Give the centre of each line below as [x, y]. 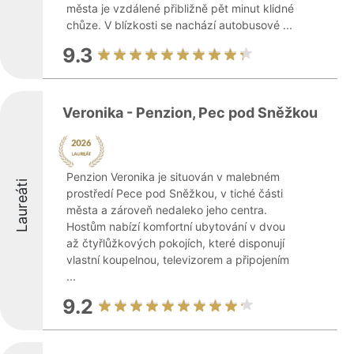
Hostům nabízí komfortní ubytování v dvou [176, 226]
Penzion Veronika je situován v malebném [173, 177]
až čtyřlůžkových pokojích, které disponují [175, 243]
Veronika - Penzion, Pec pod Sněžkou [190, 113]
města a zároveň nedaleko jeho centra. [167, 210]
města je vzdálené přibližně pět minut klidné [180, 8]
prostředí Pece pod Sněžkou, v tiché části [175, 193]
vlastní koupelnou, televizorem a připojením [178, 260]
